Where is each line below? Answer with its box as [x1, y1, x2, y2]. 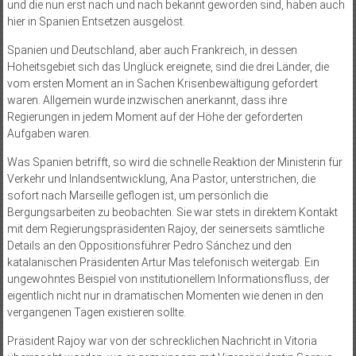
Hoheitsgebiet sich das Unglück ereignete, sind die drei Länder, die [6, 60, 329, 73]
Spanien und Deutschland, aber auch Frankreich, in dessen [6, 43, 297, 56]
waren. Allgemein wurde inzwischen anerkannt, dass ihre [6, 93, 287, 106]
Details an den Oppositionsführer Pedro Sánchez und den [6, 238, 292, 252]
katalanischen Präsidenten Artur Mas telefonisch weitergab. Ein [6, 255, 319, 269]
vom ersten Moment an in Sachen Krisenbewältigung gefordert [6, 76, 318, 90]
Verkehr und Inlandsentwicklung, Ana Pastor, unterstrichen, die [6, 172, 315, 185]
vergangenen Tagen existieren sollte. [6, 305, 186, 319]
